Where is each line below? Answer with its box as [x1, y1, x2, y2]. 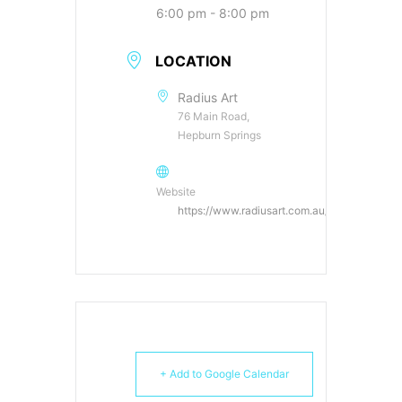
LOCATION [155, 51, 232, 70]
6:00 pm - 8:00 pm [156, 4, 269, 21]
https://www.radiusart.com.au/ [178, 203, 328, 217]
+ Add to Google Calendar [160, 366, 289, 380]
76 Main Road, [178, 109, 249, 123]
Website [156, 184, 196, 198]
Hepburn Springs [178, 127, 261, 142]
